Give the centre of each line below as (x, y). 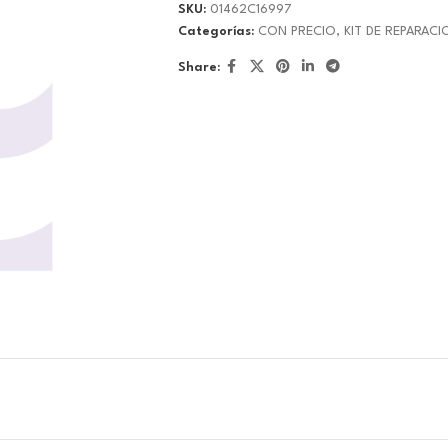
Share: (198, 67)
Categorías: (215, 32)
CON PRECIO (296, 32)
